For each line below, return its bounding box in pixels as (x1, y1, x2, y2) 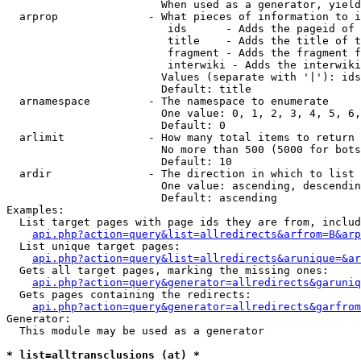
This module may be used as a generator (6, 325, 264, 337)
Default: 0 (6, 119, 226, 131)
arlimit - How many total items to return (6, 131, 355, 143)
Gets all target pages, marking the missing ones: (6, 264, 329, 276)
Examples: (6, 204, 64, 216)
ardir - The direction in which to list (6, 168, 355, 180)
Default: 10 (6, 156, 232, 168)
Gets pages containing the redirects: (6, 288, 251, 301)
